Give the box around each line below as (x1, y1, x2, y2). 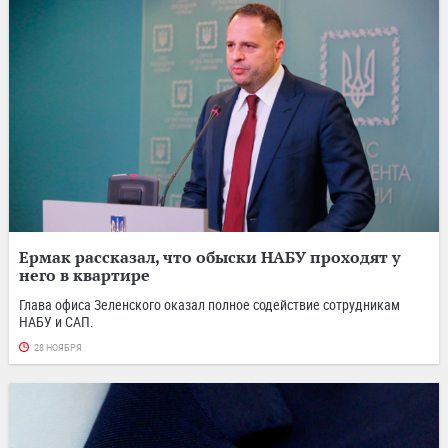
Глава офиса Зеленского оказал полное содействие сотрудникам (19, 295, 400, 315)
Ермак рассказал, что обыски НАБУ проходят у (19, 247, 400, 268)
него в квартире (19, 265, 150, 286)
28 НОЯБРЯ (34, 343, 82, 354)
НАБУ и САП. (19, 312, 94, 332)
